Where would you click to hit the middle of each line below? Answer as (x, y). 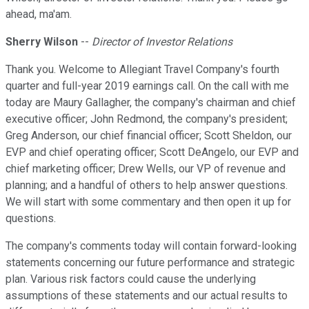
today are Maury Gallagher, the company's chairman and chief (151, 103)
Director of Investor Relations (162, 42)
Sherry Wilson (42, 42)
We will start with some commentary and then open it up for (148, 202)
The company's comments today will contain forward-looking (151, 246)
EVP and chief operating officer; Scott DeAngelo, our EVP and (152, 152)
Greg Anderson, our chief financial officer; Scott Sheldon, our (149, 136)
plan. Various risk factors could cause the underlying (131, 279)
